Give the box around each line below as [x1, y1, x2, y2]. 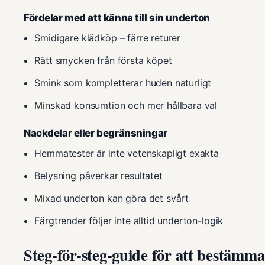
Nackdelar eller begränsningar [24, 127, 167, 139]
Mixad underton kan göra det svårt [34, 192, 189, 204]
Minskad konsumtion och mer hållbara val [34, 99, 218, 111]
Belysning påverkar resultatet [34, 169, 163, 182]
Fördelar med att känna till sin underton [24, 11, 211, 24]
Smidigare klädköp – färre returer [34, 31, 181, 44]
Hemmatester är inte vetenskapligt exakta [34, 147, 219, 159]
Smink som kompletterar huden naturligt [34, 76, 212, 89]
